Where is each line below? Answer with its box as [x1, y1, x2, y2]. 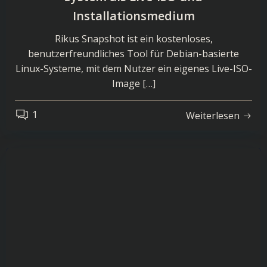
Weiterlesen [186, 108, 240, 122]
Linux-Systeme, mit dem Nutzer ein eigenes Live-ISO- [15, 62, 252, 75]
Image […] [111, 77, 156, 90]
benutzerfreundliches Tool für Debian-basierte [28, 47, 239, 60]
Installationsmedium [72, 8, 195, 24]
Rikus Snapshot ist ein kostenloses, [54, 32, 213, 45]
